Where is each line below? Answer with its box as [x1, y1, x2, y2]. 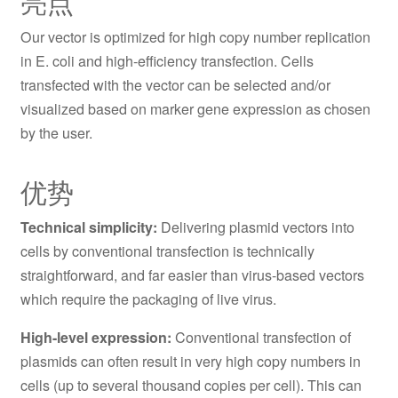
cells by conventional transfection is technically [20, 241, 314, 262]
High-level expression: [20, 327, 171, 348]
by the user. [20, 123, 92, 144]
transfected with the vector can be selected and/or [20, 75, 330, 96]
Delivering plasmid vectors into [160, 217, 354, 238]
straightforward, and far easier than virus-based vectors [20, 265, 364, 286]
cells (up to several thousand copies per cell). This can [20, 375, 362, 396]
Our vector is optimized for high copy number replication [20, 27, 370, 48]
